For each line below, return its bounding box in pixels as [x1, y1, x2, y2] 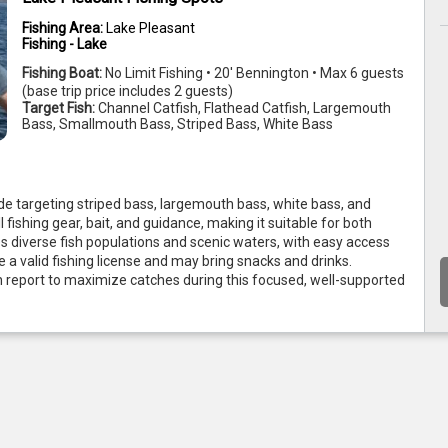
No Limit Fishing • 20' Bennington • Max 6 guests [105, 65, 405, 82]
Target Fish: [22, 100, 96, 117]
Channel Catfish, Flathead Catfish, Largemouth [98, 100, 392, 117]
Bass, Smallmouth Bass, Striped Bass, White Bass [22, 116, 334, 133]
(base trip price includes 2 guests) [22, 83, 234, 100]
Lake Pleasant [106, 20, 196, 37]
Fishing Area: [22, 20, 107, 37]
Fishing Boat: [22, 65, 106, 82]
